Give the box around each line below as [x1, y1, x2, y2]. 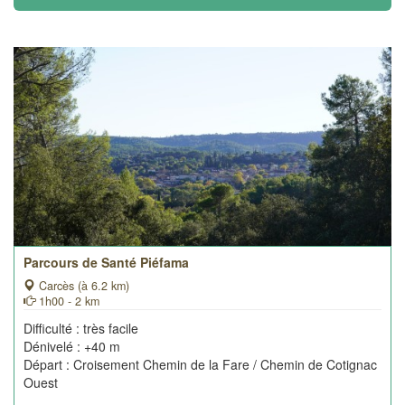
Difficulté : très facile [24, 319, 138, 337]
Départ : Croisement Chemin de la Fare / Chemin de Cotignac [24, 355, 377, 373]
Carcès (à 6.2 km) [35, 278, 129, 294]
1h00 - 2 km [35, 293, 99, 309]
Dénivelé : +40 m [24, 337, 120, 355]
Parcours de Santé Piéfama [24, 253, 189, 271]
